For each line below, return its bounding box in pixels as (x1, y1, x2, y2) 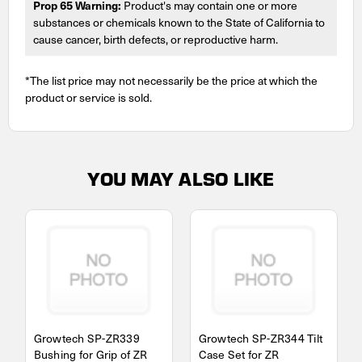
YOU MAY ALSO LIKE (87, 165, 275, 191)
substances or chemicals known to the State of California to (33, 13, 325, 31)
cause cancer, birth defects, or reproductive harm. (33, 30, 278, 48)
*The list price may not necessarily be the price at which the (25, 71, 318, 89)
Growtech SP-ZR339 (33, 329, 140, 347)
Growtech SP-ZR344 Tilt (198, 329, 322, 347)
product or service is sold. (25, 88, 152, 106)
